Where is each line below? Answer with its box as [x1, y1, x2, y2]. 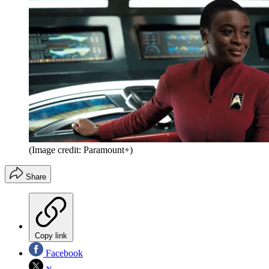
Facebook [43, 248, 83, 259]
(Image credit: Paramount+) [29, 145, 133, 156]
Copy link [35, 231, 67, 241]
